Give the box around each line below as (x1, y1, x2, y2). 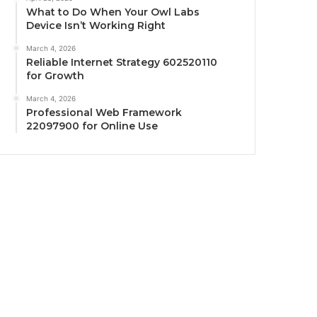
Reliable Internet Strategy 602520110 (26, 55, 218, 69)
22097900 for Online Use (26, 119, 158, 132)
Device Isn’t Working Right (26, 18, 166, 32)
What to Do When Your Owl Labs (26, 5, 200, 18)
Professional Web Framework (26, 105, 183, 119)
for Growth (26, 69, 85, 82)
